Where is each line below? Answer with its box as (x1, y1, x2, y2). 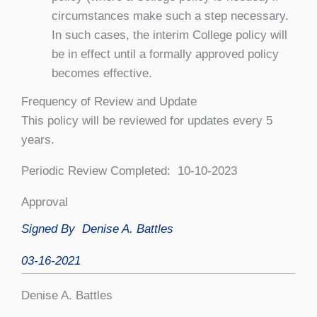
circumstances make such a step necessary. (51, 8, 289, 23)
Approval (21, 195, 68, 209)
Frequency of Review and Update (21, 95, 197, 109)
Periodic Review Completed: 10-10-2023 (21, 164, 237, 178)
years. (21, 133, 54, 147)
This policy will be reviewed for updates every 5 (21, 114, 272, 128)
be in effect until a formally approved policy (51, 47, 279, 61)
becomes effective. (51, 66, 152, 80)
